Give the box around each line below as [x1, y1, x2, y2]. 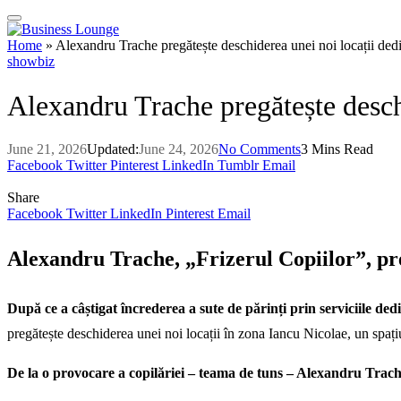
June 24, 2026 [139, 141, 218, 157]
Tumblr [218, 157, 259, 173]
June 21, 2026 [7, 141, 87, 157]
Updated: [87, 141, 139, 157]
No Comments [218, 141, 301, 157]
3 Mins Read [301, 141, 373, 157]
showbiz [7, 54, 55, 70]
